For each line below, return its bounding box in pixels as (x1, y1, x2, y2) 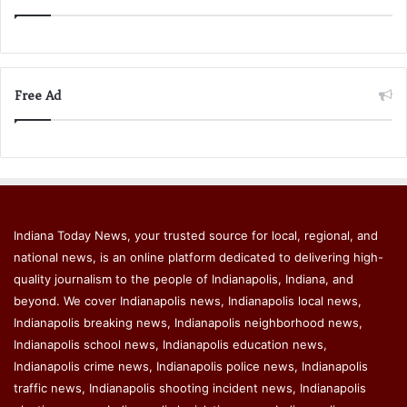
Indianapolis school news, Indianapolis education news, (14, 336, 327, 352)
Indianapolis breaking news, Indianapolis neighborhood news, (14, 314, 362, 330)
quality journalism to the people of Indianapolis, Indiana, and (14, 271, 353, 286)
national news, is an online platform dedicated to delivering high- (14, 249, 383, 264)
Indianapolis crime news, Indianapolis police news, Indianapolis (14, 358, 368, 373)
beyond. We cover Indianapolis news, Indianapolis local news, (14, 293, 362, 308)
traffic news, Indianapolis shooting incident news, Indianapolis (14, 380, 366, 395)
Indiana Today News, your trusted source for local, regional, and (14, 227, 378, 243)
